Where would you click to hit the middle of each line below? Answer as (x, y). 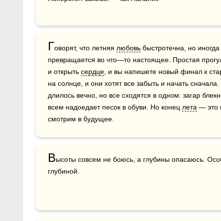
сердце (92, 72)
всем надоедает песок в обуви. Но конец (115, 107)
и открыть (64, 72)
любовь (129, 48)
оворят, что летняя (85, 48)
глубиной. (64, 171)
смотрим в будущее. (81, 119)
